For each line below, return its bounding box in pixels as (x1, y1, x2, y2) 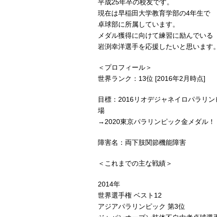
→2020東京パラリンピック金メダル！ (98, 118, 215, 125)
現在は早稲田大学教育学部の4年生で (98, 9, 210, 17)
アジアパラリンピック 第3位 (98, 202, 185, 210)
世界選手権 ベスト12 (98, 191, 162, 199)
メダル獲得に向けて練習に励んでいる (98, 31, 213, 39)
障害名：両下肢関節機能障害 (98, 139, 186, 146)
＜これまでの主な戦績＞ (98, 159, 172, 167)
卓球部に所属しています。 (98, 20, 179, 28)
